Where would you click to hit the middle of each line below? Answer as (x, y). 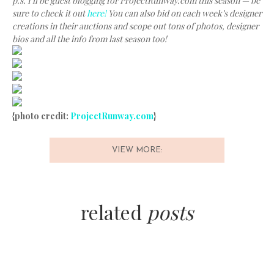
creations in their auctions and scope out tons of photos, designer (135, 26)
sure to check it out (50, 13)
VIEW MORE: (137, 150)
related (114, 212)
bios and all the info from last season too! (90, 39)
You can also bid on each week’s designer (184, 13)
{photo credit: (41, 116)
